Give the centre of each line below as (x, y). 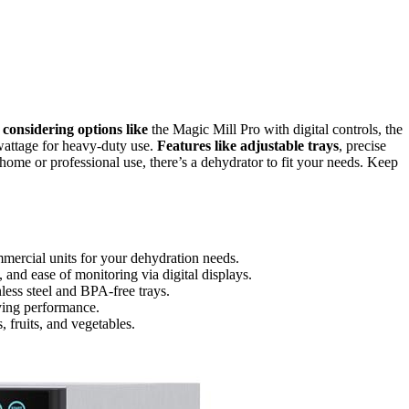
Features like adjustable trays (248, 145)
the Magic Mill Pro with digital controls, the (275, 129)
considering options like (75, 129)
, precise (362, 145)
